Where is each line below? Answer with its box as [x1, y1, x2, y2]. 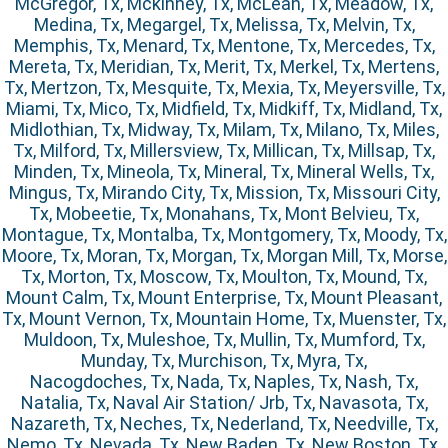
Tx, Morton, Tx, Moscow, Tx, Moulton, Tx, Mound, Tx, [21, 266, 427, 288]
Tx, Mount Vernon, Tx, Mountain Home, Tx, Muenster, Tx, [2, 308, 446, 330]
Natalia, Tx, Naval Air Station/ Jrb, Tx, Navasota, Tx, [20, 392, 428, 414]
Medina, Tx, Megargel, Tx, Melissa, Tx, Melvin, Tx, [33, 14, 415, 36]
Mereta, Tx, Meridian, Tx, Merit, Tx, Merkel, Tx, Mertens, [9, 56, 439, 78]
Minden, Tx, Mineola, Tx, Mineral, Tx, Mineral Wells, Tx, [14, 161, 434, 183]
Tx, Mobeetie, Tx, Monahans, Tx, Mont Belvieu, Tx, [29, 203, 419, 225]
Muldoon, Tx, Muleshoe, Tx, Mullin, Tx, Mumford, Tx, [23, 329, 425, 351]
